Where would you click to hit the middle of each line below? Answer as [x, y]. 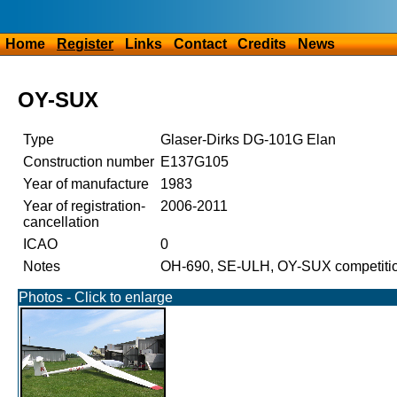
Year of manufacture [86, 184]
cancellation [61, 222]
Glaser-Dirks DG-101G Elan [248, 140]
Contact [200, 44]
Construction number [88, 162]
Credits [262, 44]
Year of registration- [84, 206]
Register [86, 44]
